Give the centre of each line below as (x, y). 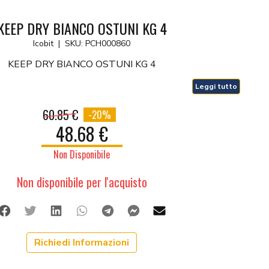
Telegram (141, 211)
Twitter (58, 211)
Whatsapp (118, 211)
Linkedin (86, 211)
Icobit (43, 44)
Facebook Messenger (198, 211)
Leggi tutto (216, 87)
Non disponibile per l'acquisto (82, 182)
